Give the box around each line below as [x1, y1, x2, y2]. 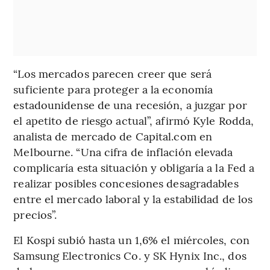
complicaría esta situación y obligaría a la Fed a [13, 159, 255, 175]
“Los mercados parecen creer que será [13, 65, 212, 81]
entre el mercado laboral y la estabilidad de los [13, 190, 253, 206]
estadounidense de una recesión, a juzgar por [13, 96, 247, 112]
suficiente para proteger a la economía [13, 81, 213, 96]
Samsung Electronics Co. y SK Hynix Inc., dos [13, 247, 246, 263]
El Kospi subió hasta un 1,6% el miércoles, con [13, 231, 250, 247]
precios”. [13, 206, 57, 222]
